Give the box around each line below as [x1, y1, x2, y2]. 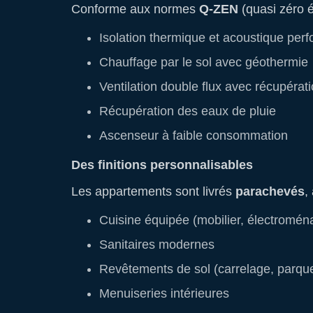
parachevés [235, 184, 305, 198]
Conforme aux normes [71, 2, 199, 16]
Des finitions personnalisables [71, 158, 253, 172]
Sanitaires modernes [99, 238, 214, 252]
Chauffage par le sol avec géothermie [99, 55, 308, 69]
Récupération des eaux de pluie [99, 104, 276, 118]
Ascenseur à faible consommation [99, 129, 288, 143]
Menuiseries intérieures [99, 286, 229, 300]
